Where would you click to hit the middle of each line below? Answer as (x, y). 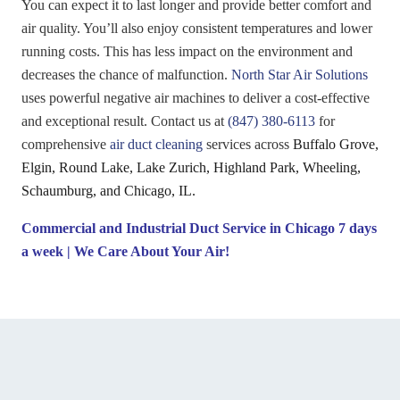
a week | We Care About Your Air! (125, 251)
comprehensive (66, 144)
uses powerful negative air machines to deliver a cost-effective (196, 97)
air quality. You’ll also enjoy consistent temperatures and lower (197, 28)
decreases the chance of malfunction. (126, 74)
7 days (356, 228)
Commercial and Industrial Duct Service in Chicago (178, 228)
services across (248, 144)
